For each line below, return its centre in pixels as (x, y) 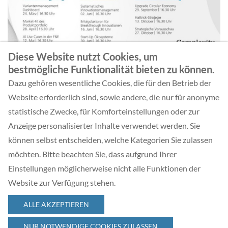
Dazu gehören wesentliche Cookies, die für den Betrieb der (110, 83)
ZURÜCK (38, 105)
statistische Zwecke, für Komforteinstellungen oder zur (104, 111)
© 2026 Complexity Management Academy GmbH (114, 193)
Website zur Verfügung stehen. (62, 182)
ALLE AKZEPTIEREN (56, 204)
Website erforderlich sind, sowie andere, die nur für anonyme (114, 97)
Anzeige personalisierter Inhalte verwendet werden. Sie (104, 125)
